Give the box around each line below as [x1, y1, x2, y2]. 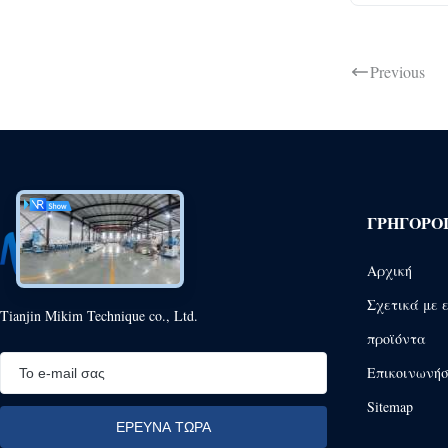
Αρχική [366, 260, 412, 280]
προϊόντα [366, 328, 426, 348]
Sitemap [366, 396, 413, 416]
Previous [370, 61, 425, 83]
